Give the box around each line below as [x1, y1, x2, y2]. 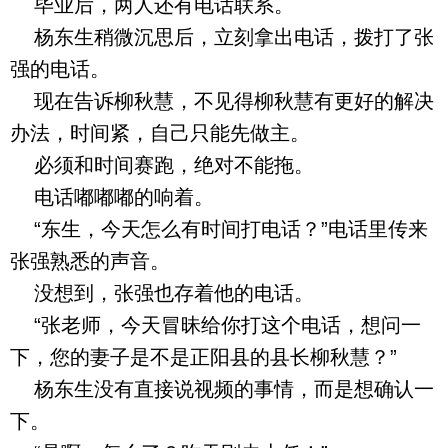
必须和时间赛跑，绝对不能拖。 [10, 154, 314, 176]
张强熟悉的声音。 [10, 250, 170, 272]
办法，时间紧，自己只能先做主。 [10, 122, 310, 144]
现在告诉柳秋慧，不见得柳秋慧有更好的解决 [10, 90, 434, 112]
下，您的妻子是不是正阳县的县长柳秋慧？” [10, 346, 397, 368]
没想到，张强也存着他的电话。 [10, 282, 314, 304]
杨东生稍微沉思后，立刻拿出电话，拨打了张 [10, 26, 434, 48]
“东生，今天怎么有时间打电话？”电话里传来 [10, 218, 428, 240]
